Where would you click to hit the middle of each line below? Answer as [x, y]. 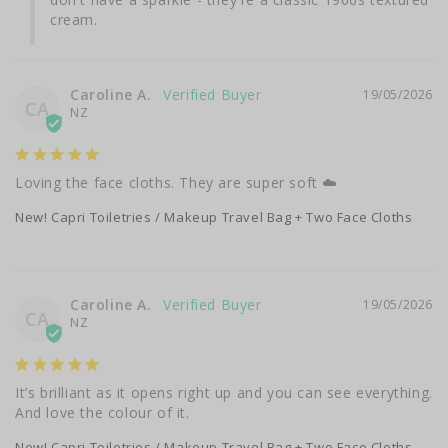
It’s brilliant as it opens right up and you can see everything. [224, 392]
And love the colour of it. [102, 412]
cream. [74, 19]
